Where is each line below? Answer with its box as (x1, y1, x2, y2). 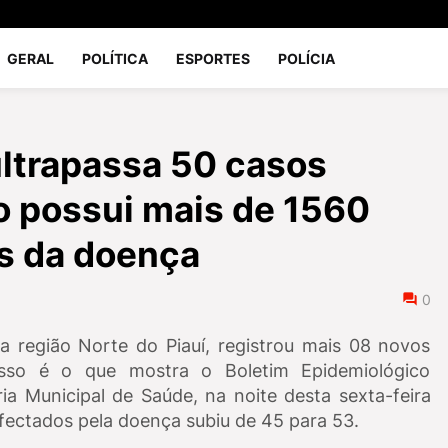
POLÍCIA (278, 49, 336, 67)
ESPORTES (176, 49, 251, 67)
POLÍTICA (82, 49, 149, 67)
